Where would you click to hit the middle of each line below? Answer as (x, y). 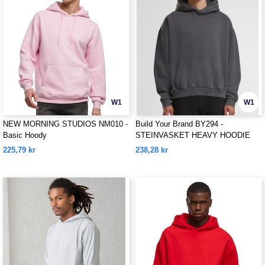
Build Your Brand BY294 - (179, 124)
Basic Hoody (25, 135)
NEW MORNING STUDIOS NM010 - (65, 124)
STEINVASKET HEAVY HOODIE (193, 135)
